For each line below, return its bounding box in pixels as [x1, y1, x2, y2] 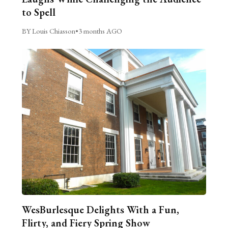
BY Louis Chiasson [21, 25, 75, 36]
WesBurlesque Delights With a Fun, [21, 203, 179, 217]
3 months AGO [78, 25, 122, 36]
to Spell [21, 5, 55, 19]
